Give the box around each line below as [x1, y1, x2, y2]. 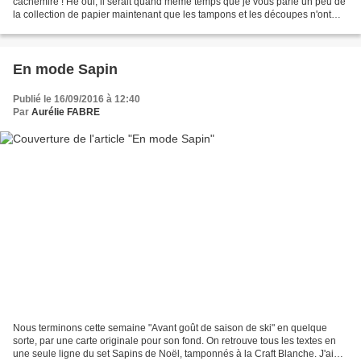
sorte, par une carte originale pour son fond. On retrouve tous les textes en [13, 334, 336, 346]
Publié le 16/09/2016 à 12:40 [13, 93, 140, 106]
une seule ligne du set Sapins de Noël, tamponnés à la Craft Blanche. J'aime [13, 347, 347, 359]
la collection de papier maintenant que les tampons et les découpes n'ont [13, 9, 331, 21]
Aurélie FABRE [31, 106, 100, 118]
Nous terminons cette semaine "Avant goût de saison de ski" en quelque [13, 322, 327, 334]
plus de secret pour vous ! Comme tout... [13, 22, 188, 34]
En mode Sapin [13, 61, 118, 78]
